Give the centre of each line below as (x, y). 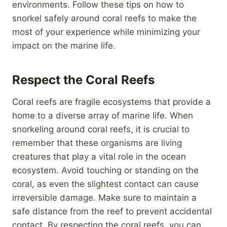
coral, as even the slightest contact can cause (105, 184)
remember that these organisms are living (97, 143)
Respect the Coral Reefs (83, 80)
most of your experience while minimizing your (106, 32)
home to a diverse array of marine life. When (103, 115)
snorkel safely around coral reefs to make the (104, 18)
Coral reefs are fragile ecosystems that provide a (111, 102)
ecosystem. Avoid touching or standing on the (105, 170)
